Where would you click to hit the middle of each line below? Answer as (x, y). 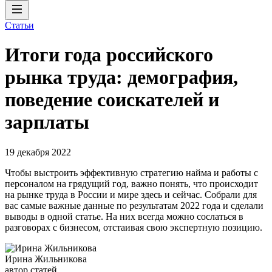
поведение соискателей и (112, 100)
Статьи (19, 25)
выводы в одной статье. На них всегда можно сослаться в (124, 216)
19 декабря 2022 (38, 152)
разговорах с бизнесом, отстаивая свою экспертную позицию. (134, 227)
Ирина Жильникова (46, 259)
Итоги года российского (109, 55)
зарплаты (47, 122)
